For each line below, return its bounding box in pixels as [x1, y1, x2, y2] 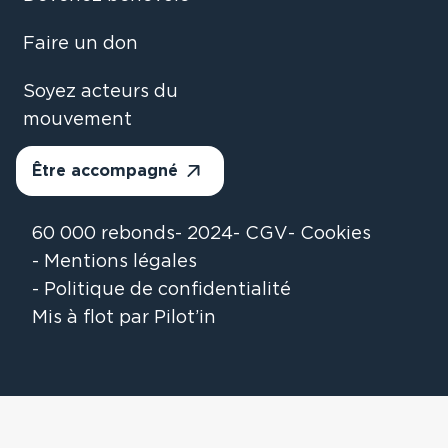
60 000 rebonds [32, 225, 175, 243]
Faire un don [23, 35, 138, 53]
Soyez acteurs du [23, 83, 178, 101]
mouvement [23, 111, 132, 129]
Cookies [300, 225, 371, 243]
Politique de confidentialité [44, 281, 291, 299]
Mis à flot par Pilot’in [32, 309, 216, 327]
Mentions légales [44, 253, 197, 271]
